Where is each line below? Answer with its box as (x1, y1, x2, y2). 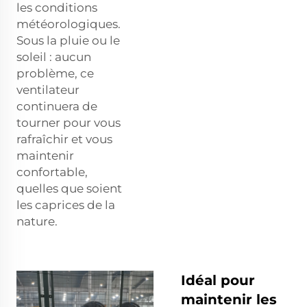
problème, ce (16, 66, 94, 80)
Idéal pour (181, 271, 255, 288)
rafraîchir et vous (16, 132, 112, 146)
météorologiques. (16, 16, 121, 31)
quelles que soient (16, 181, 122, 195)
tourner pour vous (16, 115, 121, 130)
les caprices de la (16, 197, 115, 212)
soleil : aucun (16, 49, 91, 64)
